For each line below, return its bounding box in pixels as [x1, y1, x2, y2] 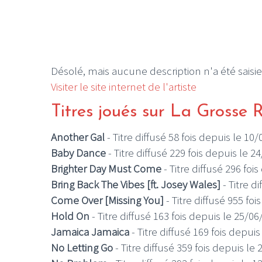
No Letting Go [51, 240, 113, 255]
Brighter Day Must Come [51, 161, 161, 176]
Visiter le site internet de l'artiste [51, 80, 196, 94]
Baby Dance [51, 146, 106, 160]
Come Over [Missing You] [51, 193, 164, 208]
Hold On [51, 209, 89, 223]
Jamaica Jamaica [51, 225, 129, 239]
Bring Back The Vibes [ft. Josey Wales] [51, 177, 220, 192]
